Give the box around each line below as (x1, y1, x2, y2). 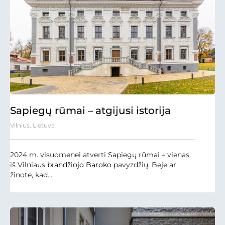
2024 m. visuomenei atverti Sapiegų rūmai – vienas (10, 150, 189, 159)
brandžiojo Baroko (47, 160, 111, 169)
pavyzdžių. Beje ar (111, 160, 176, 169)
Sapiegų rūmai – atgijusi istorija (10, 104, 171, 117)
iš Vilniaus (10, 160, 47, 169)
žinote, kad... (10, 170, 52, 179)
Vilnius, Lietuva (10, 121, 55, 129)
